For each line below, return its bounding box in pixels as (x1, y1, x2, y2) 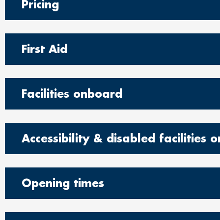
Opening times (22, 176, 104, 190)
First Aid (22, 42, 67, 56)
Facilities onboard (22, 86, 122, 101)
